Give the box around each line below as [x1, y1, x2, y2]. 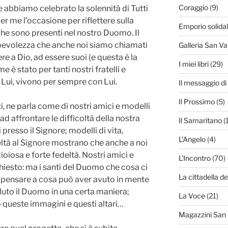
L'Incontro [178, 154, 211, 163]
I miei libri [178, 60, 209, 69]
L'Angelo [178, 135, 206, 144]
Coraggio [178, 3, 208, 12]
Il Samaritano [178, 116, 222, 125]
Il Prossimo [178, 97, 215, 106]
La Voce [178, 191, 205, 201]
